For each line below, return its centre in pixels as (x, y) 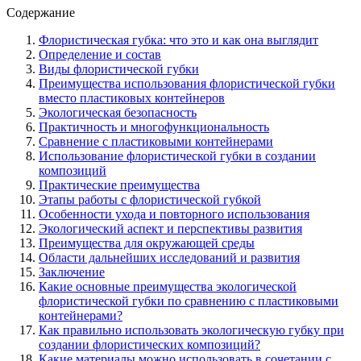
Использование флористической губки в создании (177, 156)
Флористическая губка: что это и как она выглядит (178, 39)
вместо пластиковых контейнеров (132, 98)
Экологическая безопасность (118, 112)
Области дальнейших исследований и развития (169, 257)
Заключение (72, 272)
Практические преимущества (119, 185)
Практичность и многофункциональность (154, 127)
